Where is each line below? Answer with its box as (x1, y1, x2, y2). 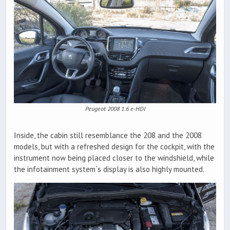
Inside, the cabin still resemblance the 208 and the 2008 (14, 130, 202, 140)
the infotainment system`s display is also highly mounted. (14, 164, 204, 174)
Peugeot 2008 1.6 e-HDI (85, 104, 145, 112)
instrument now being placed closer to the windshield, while (14, 152, 214, 163)
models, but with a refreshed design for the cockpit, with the (14, 141, 215, 151)
